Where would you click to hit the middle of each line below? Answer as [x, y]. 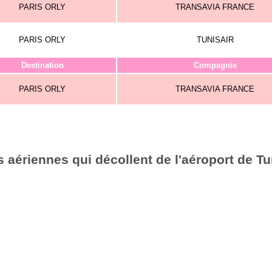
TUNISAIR [215, 40]
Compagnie [215, 65]
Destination [42, 65]
